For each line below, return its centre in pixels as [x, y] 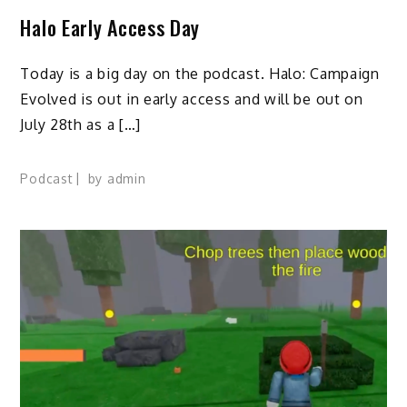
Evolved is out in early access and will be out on [192, 99]
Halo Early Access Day [110, 28]
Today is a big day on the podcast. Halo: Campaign [200, 74]
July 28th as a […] [81, 125]
